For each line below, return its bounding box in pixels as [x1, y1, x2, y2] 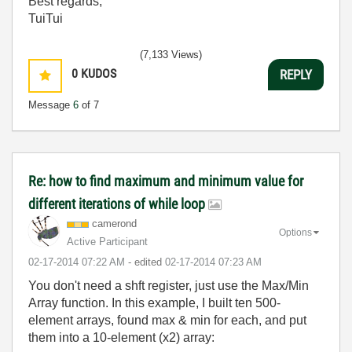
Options [279, 226, 312, 238]
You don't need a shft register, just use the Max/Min [28, 279, 309, 292]
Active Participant [67, 236, 148, 247]
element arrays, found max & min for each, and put [28, 313, 306, 327]
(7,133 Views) [140, 49, 202, 60]
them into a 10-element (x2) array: [28, 331, 214, 344]
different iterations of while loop [28, 196, 208, 212]
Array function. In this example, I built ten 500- [28, 296, 280, 310]
